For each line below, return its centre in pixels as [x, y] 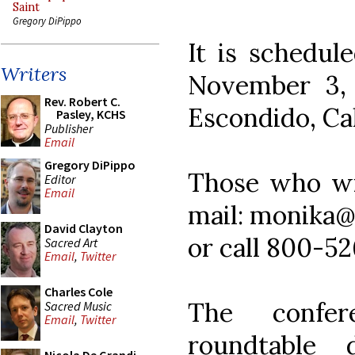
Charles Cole [78, 292]
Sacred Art [71, 242]
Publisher [69, 128]
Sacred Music [78, 305]
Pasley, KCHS [91, 114]
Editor [60, 179]
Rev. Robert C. [82, 101]
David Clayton [84, 228]
